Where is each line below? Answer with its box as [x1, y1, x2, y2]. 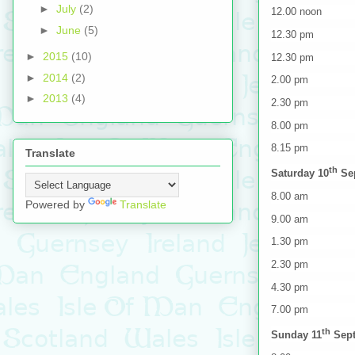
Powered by [25, 197, 88, 211]
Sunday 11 [271, 329, 322, 342]
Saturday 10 [271, 167, 329, 180]
